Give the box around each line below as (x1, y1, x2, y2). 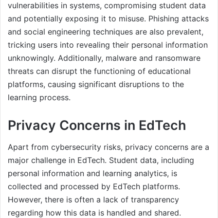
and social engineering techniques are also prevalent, (8, 26, 203, 36)
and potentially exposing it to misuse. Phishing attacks (8, 13, 209, 23)
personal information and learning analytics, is (8, 168, 177, 179)
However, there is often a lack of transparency (8, 195, 179, 205)
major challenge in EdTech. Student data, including (8, 155, 194, 165)
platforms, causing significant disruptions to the (8, 79, 184, 89)
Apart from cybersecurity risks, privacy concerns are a (8, 142, 209, 152)
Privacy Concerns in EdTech (8, 117, 186, 133)
